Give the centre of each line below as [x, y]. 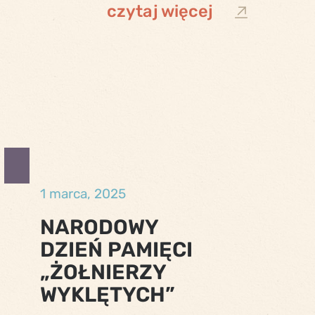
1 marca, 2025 [83, 193]
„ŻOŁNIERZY [103, 271]
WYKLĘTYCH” [108, 294]
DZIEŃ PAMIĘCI [117, 249]
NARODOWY [99, 226]
